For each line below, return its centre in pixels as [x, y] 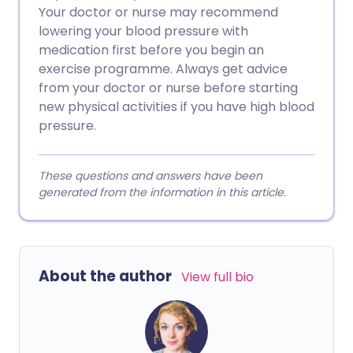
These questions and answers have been [150, 175]
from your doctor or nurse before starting [168, 87]
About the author [105, 276]
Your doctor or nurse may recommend [158, 12]
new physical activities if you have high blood [176, 106]
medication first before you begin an [151, 50]
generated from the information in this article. [162, 192]
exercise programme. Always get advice [163, 69]
